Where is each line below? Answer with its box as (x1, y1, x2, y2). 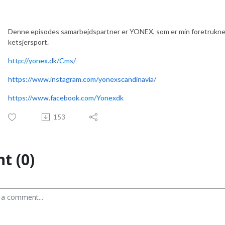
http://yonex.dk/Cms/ (8, 56, 76, 65)
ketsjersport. (8, 37, 49, 46)
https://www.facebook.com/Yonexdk (8, 93, 124, 102)
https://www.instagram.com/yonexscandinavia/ (8, 74, 156, 83)
